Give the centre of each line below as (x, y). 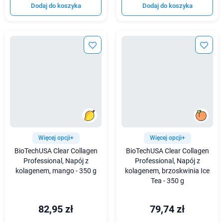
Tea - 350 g (167, 181)
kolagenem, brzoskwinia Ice (167, 171)
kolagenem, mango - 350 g (56, 171)
